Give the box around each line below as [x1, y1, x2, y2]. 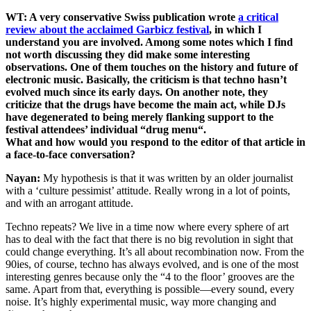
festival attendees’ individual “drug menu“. [6, 124, 206, 136]
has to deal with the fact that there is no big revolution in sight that [6, 233, 293, 246]
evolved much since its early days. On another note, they [6, 86, 268, 99]
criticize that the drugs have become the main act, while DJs [6, 99, 285, 111]
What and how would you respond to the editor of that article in [6, 136, 305, 149]
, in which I [209, 24, 262, 36]
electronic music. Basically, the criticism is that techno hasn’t [6, 74, 287, 86]
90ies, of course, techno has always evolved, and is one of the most [6, 258, 299, 271]
